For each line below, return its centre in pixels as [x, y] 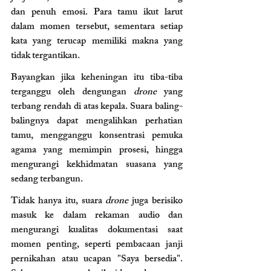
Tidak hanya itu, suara [58, 201]
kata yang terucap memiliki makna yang [97, 42]
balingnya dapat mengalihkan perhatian [97, 122]
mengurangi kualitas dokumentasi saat [97, 230]
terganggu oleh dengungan [72, 93]
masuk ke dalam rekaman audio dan [97, 216]
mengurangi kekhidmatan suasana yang [97, 165]
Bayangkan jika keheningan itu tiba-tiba [97, 78]
